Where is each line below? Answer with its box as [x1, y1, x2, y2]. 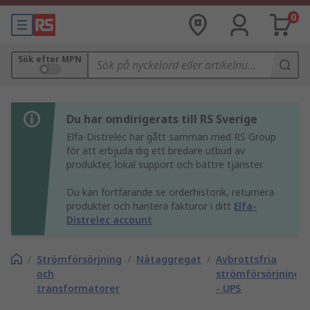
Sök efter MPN [18, 53, 82, 65]
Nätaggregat [136, 253, 201, 266]
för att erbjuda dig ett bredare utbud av [66, 144, 245, 157]
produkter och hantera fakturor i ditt [66, 199, 234, 212]
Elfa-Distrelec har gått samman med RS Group [66, 130, 276, 143]
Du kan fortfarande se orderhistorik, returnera [66, 185, 274, 199]
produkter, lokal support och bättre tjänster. [66, 158, 264, 171]
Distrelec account [66, 213, 152, 226]
